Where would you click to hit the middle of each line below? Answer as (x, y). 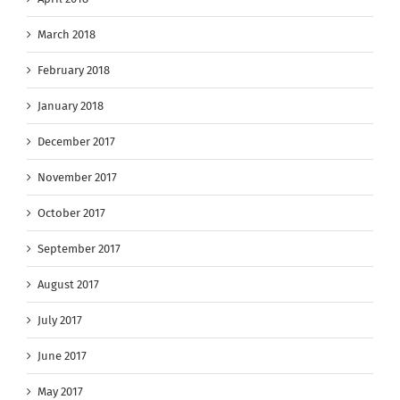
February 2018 (74, 70)
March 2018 (67, 34)
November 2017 (77, 177)
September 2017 (79, 248)
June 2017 (62, 355)
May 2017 (60, 391)
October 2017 (71, 212)
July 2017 (60, 320)
